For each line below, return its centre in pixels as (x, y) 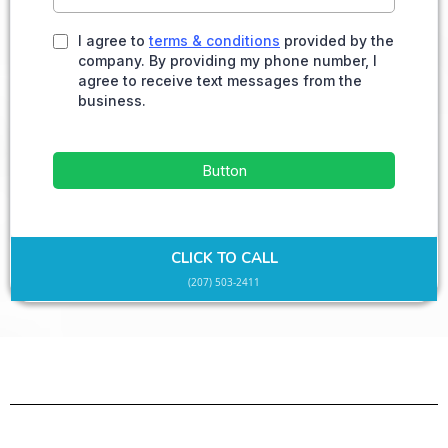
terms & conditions (214, 41)
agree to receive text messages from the (220, 81)
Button (224, 171)
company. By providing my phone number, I (227, 61)
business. (112, 101)
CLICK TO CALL (224, 258)
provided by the (337, 41)
